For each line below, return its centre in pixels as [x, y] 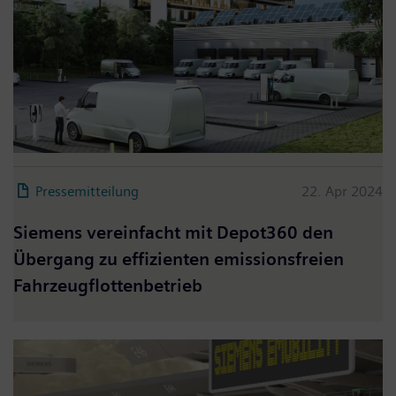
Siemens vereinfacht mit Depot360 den [173, 232]
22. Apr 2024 [342, 191]
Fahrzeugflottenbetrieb [110, 286]
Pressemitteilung [87, 191]
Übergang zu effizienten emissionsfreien [179, 259]
